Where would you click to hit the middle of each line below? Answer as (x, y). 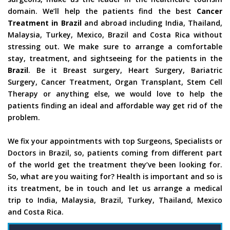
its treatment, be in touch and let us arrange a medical (115, 188)
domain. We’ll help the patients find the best (100, 11)
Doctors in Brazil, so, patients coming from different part (115, 153)
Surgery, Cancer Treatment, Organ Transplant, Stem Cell (115, 82)
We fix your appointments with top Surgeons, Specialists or (115, 141)
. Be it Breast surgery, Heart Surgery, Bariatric (125, 70)
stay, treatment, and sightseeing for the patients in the (115, 59)
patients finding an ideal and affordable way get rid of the (115, 106)
